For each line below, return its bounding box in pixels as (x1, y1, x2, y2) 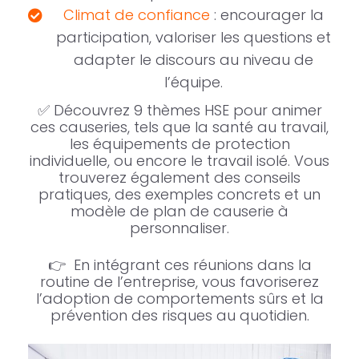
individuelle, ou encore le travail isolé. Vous (30, 150, 329, 171)
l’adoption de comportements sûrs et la (35, 288, 324, 309)
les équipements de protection (69, 133, 290, 154)
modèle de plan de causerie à (71, 200, 288, 221)
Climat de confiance (63, 4, 210, 25)
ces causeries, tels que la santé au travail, (30, 116, 329, 137)
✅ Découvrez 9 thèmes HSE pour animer (37, 99, 322, 120)
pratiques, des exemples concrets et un (38, 184, 321, 204)
